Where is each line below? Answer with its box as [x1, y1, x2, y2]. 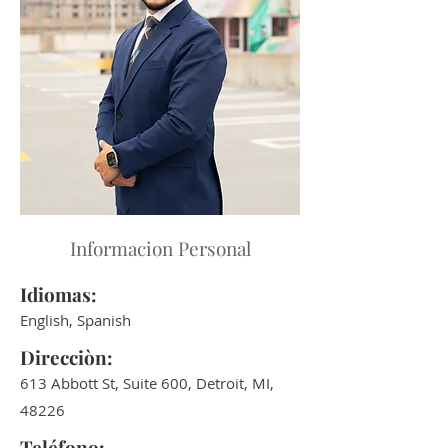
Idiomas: [20, 281, 97, 307]
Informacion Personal [69, 235, 251, 261]
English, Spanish [20, 310, 131, 330]
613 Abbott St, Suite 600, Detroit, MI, [20, 373, 274, 393]
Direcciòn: [20, 344, 113, 370]
